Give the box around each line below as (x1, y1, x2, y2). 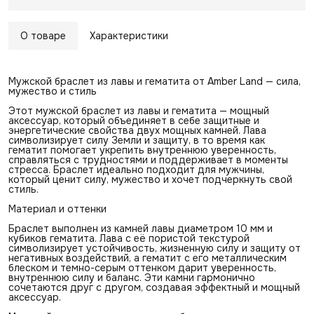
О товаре (20, 29, 66, 42)
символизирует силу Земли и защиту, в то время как (8, 134, 265, 146)
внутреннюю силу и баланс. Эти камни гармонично (8, 271, 255, 284)
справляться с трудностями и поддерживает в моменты (8, 153, 288, 166)
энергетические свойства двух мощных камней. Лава (8, 124, 266, 137)
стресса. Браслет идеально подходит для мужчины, (8, 163, 264, 176)
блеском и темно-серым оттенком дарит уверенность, (8, 261, 276, 274)
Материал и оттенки (8, 203, 107, 215)
